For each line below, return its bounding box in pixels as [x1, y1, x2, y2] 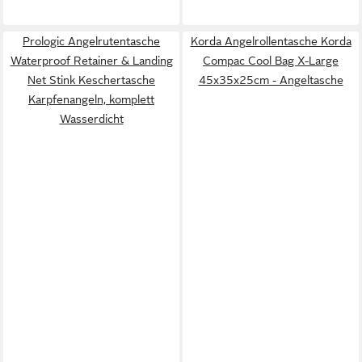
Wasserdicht [59, 112, 124, 125]
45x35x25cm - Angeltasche [198, 73, 343, 86]
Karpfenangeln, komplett [28, 92, 154, 106]
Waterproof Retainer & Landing [10, 53, 173, 67]
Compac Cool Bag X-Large [203, 53, 339, 67]
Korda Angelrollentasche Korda [190, 34, 351, 48]
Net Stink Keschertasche [27, 73, 155, 86]
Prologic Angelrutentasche [23, 34, 160, 48]
